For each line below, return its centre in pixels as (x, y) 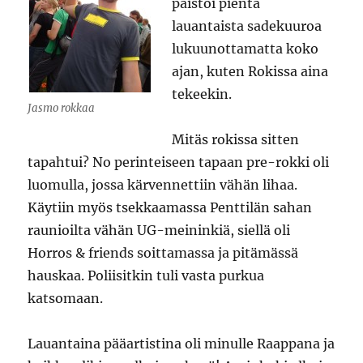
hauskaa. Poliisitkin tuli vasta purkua (146, 275)
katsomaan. (66, 298)
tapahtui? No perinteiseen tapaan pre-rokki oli (179, 162)
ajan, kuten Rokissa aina (250, 71)
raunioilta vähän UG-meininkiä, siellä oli (159, 230)
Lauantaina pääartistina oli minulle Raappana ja (181, 344)
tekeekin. (202, 94)
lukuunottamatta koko (246, 49)
